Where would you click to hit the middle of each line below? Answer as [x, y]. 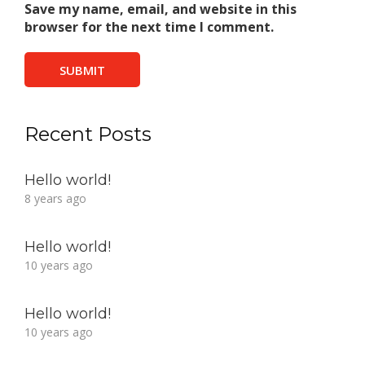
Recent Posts [88, 134]
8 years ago [55, 199]
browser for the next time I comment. [149, 27]
